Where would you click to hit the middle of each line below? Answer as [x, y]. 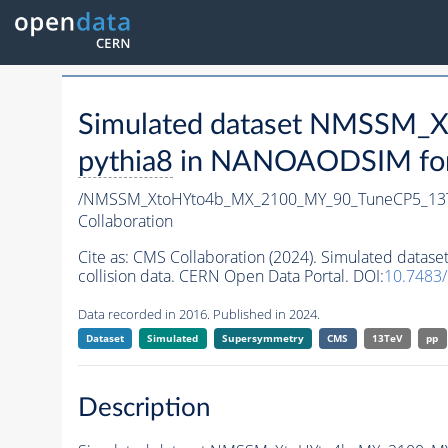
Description [144, 407]
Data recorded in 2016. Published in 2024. [198, 314]
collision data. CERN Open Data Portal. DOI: [230, 276]
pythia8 [125, 163]
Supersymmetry [262, 338]
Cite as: [105, 257]
